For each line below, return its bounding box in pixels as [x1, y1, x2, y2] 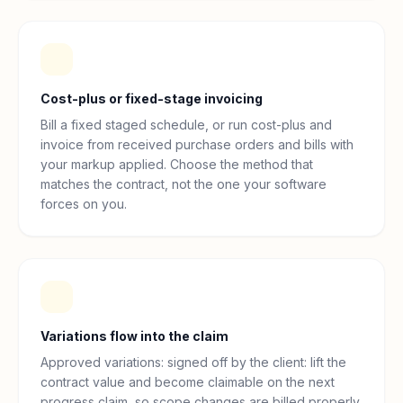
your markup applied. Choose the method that [40, 157, 313, 172]
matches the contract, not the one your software [40, 176, 327, 192]
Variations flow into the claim [40, 328, 228, 344]
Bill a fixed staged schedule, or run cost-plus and [40, 117, 332, 132]
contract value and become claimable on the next [40, 374, 335, 390]
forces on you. [40, 196, 127, 211]
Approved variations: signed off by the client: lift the [40, 354, 346, 370]
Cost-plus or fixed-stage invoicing [40, 91, 263, 106]
